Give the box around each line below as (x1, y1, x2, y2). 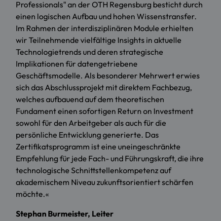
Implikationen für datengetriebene (16, 59, 138, 69)
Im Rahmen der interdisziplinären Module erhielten (16, 23, 193, 34)
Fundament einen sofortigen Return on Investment (16, 106, 193, 116)
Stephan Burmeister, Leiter (16, 209, 113, 219)
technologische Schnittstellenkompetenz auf (16, 165, 171, 176)
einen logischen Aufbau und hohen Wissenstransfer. (16, 11, 197, 22)
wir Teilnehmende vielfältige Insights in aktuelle (16, 35, 182, 45)
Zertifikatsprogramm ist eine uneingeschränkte (16, 142, 181, 152)
